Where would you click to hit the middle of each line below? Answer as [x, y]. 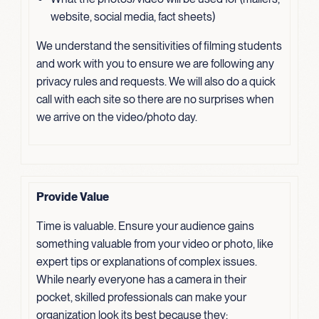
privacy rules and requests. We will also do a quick [156, 81]
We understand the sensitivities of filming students [159, 46]
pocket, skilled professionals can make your [141, 297]
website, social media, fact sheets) [132, 16]
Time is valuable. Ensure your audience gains [145, 226]
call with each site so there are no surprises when [155, 99]
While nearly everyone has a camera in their [141, 279]
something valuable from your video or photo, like [155, 244]
